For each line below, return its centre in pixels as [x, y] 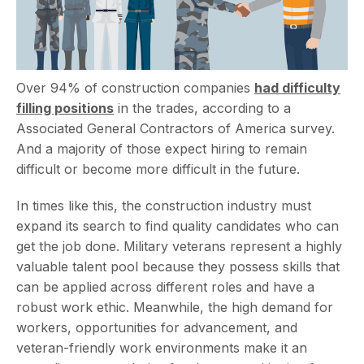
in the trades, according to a [202, 108]
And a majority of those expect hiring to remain [162, 148]
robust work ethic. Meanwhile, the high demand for [175, 307]
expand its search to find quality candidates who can [178, 225]
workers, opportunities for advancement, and [157, 327]
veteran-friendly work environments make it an [162, 347]
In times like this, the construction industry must [164, 205]
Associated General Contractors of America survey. [175, 128]
